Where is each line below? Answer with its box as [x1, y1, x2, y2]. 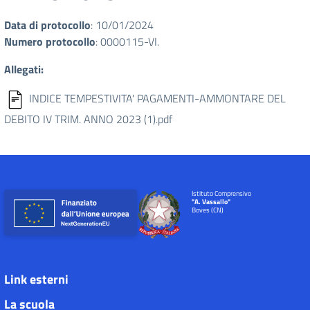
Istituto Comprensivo [191, 188, 251, 199]
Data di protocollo [4, 17, 91, 33]
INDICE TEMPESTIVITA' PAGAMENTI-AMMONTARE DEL [29, 90, 286, 107]
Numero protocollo [4, 33, 95, 50]
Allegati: [4, 61, 44, 77]
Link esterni [4, 270, 69, 289]
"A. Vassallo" [191, 197, 230, 207]
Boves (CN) [191, 205, 224, 215]
